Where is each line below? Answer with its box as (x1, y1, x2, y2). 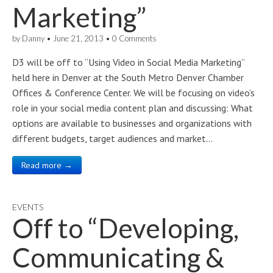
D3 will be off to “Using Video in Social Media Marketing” (12, 56, 244, 68)
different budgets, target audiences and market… (12, 132, 213, 144)
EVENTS (12, 202, 43, 212)
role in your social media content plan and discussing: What (12, 102, 253, 114)
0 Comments (112, 34, 157, 43)
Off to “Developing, (12, 212, 239, 244)
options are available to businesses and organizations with (12, 117, 252, 129)
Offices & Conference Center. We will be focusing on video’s (12, 87, 255, 99)
